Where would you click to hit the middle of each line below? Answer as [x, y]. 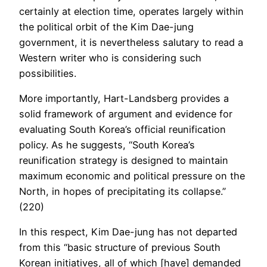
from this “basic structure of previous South [120, 248]
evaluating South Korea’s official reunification [122, 130]
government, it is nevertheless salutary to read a [131, 42]
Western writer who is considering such [110, 58]
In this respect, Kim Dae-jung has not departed [128, 232]
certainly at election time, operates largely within [131, 11]
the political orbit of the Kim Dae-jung [106, 27]
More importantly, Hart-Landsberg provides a [124, 99]
